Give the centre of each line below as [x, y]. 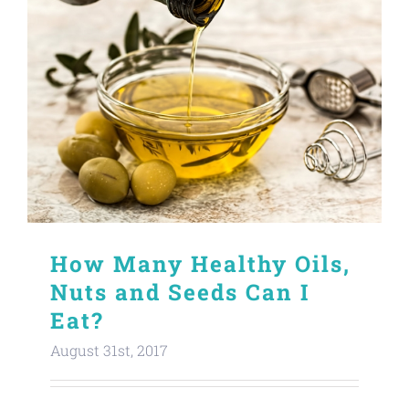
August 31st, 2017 [109, 350]
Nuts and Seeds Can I [180, 292]
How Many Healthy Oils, [200, 263]
